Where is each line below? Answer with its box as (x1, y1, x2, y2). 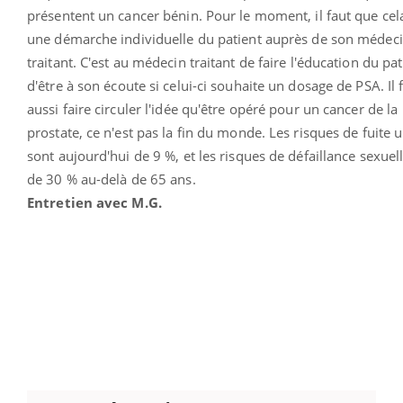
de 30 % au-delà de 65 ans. (27, 169, 196, 188)
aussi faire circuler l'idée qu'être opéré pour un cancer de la (27, 99, 399, 118)
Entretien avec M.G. (27, 193, 170, 211)
